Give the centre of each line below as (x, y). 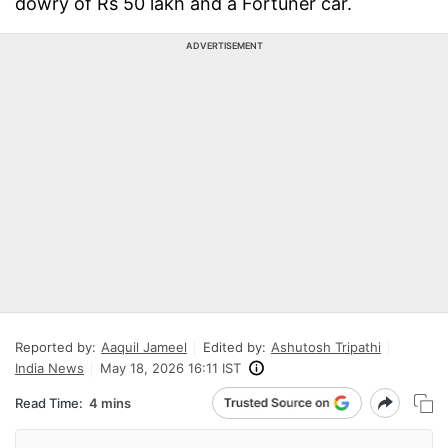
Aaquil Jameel (144, 347)
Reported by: (55, 347)
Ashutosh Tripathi (326, 347)
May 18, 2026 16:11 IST (170, 368)
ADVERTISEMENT (224, 45)
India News (49, 368)
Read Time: (49, 402)
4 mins (110, 402)
